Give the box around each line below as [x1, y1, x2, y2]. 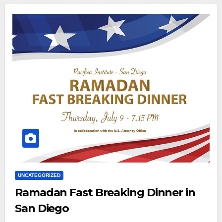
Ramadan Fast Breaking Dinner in [15, 186, 195, 199]
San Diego [15, 202, 69, 215]
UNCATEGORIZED [18, 172, 60, 178]
